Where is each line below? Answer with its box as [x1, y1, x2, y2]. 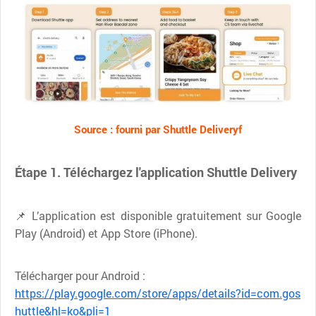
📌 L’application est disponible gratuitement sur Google [15, 207, 301, 223]
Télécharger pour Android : [15, 267, 145, 283]
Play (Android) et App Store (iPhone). [15, 225, 197, 241]
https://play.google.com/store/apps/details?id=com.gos [15, 285, 300, 300]
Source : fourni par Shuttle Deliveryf [74, 121, 242, 136]
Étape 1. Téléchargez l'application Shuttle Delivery [15, 163, 297, 181]
